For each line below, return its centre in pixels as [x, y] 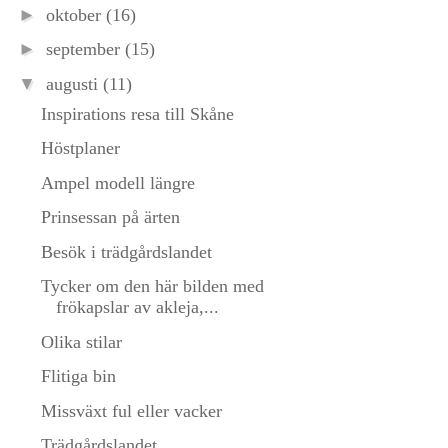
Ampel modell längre [117, 182]
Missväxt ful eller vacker [131, 410]
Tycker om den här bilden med [152, 286]
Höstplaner [80, 148]
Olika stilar [81, 341]
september [85, 49]
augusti [74, 83]
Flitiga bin [78, 376]
